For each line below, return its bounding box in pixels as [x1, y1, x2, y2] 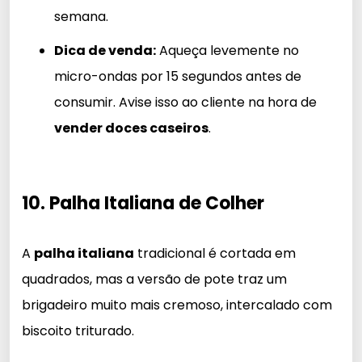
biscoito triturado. [22, 321, 134, 340]
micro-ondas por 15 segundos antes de [54, 66, 301, 86]
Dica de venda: [54, 40, 156, 60]
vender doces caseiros [54, 118, 208, 137]
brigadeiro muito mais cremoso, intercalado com [22, 295, 332, 314]
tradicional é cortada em [134, 243, 296, 263]
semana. [54, 6, 108, 26]
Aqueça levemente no [156, 40, 299, 60]
